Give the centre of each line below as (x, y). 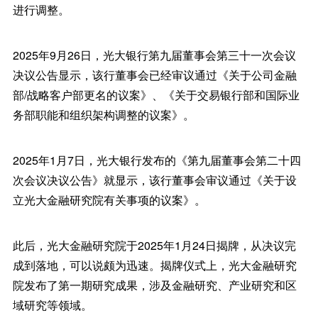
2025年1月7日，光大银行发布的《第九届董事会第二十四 (157, 160)
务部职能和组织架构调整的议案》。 (103, 115)
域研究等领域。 (52, 305)
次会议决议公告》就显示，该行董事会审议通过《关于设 (154, 180)
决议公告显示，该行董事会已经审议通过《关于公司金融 (154, 75)
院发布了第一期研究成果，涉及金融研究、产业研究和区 (154, 285)
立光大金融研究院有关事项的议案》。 (109, 200)
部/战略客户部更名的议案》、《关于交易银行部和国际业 (156, 95)
